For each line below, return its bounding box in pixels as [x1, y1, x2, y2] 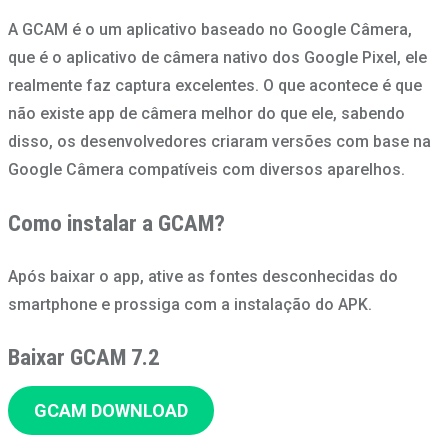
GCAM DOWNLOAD [33, 399, 188, 421]
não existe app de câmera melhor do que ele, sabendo [8, 104, 405, 124]
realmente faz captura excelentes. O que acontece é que [8, 76, 422, 96]
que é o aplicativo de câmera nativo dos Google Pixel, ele [8, 48, 427, 68]
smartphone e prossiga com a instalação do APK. [8, 294, 372, 314]
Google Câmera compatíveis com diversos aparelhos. [8, 160, 405, 180]
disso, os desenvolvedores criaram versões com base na [8, 132, 431, 152]
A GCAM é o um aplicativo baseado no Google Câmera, [8, 20, 412, 40]
